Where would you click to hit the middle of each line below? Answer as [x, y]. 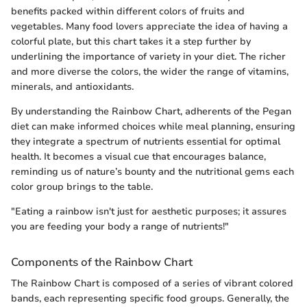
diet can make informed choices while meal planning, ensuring [153, 127]
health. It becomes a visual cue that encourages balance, [138, 157]
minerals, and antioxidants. [72, 87]
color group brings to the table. [82, 187]
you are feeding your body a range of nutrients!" [120, 227]
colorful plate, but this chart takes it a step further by [131, 42]
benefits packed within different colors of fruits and [128, 12]
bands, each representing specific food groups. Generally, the [150, 299]
